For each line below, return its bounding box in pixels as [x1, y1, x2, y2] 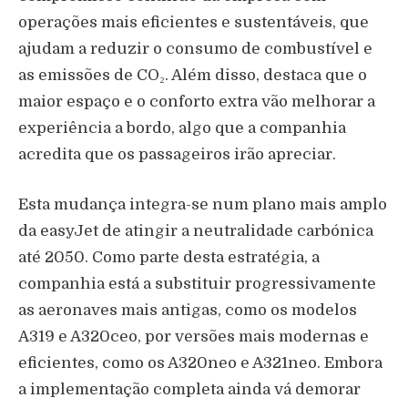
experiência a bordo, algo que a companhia [18, 118, 346, 137]
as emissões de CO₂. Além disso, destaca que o [18, 66, 367, 84]
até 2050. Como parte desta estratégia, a [18, 248, 320, 266]
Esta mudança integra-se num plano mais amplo [18, 195, 387, 213]
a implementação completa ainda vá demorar [18, 380, 361, 398]
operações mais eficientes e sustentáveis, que [18, 13, 369, 31]
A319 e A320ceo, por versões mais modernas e [18, 327, 369, 345]
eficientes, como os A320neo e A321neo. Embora [18, 353, 382, 372]
